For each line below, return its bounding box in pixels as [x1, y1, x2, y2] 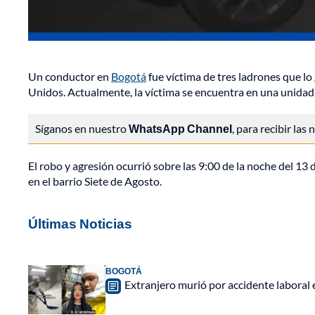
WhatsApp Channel [129, 122, 232, 136]
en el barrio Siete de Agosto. [28, 174, 162, 188]
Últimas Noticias [28, 215, 132, 232]
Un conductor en [28, 70, 111, 84]
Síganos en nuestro [35, 122, 129, 136]
